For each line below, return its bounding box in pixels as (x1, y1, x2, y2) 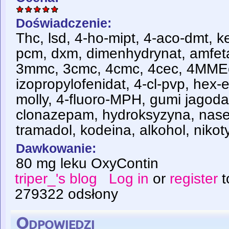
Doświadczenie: (16, 16, 115, 31)
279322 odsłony (14, 186, 118, 202)
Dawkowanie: (16, 141, 100, 156)
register (170, 171, 218, 187)
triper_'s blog (14, 171, 97, 187)
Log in (109, 171, 149, 187)
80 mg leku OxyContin (16, 155, 158, 172)
